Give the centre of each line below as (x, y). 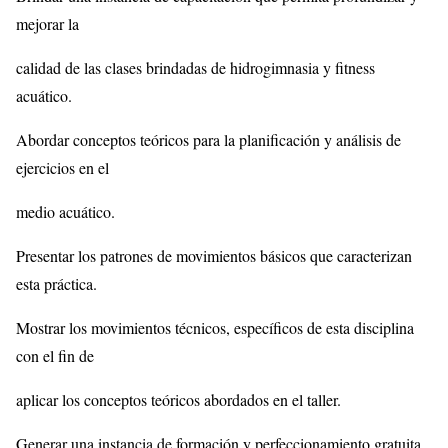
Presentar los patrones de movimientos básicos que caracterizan (214, 255)
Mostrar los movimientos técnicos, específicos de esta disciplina (215, 327)
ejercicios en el (62, 167)
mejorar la (47, 23)
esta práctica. (56, 283)
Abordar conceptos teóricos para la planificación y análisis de (208, 139)
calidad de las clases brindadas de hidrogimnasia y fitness (195, 67)
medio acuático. (65, 211)
